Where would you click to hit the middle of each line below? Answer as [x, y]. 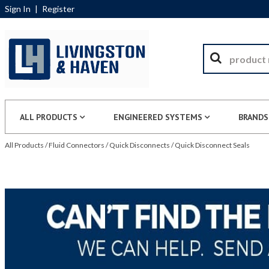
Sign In [18, 9]
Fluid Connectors [77, 145]
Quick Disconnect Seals [212, 145]
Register [58, 9]
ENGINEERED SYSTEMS [158, 117]
